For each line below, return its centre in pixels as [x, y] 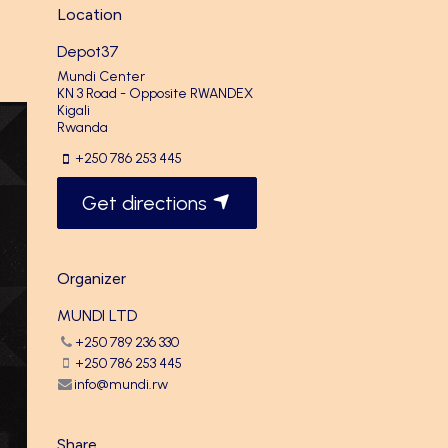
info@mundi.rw [120, 385]
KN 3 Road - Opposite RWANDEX [155, 93]
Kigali [73, 110]
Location [89, 14]
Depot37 [88, 51]
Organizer [91, 279]
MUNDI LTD [97, 316]
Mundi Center [101, 76]
